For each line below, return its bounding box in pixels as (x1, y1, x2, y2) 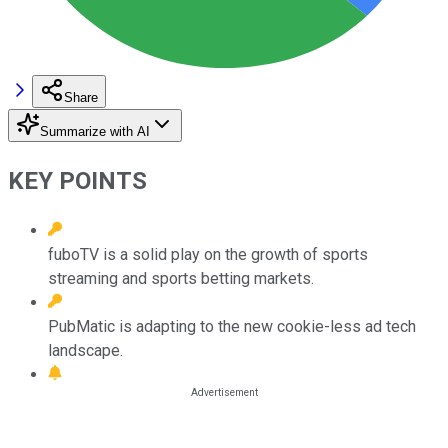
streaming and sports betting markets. (48, 268, 314, 288)
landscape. (48, 340, 123, 360)
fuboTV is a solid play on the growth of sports (48, 244, 368, 264)
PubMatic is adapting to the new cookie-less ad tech (48, 316, 416, 336)
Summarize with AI (40, 123, 150, 139)
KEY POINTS (8, 166, 147, 195)
